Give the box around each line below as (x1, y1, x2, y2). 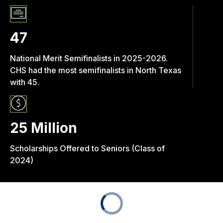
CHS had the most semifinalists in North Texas (10, 65, 181, 76)
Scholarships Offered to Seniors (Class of (10, 143, 165, 154)
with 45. (10, 77, 39, 88)
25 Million (10, 119, 77, 137)
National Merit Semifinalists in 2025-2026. (10, 53, 168, 64)
